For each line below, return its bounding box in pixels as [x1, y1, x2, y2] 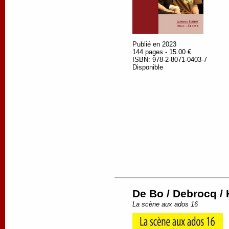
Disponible [132, 63, 163, 72]
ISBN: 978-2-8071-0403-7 [132, 56, 207, 64]
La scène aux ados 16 [132, 200, 198, 209]
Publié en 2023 [132, 40, 176, 49]
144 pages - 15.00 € [132, 48, 191, 56]
